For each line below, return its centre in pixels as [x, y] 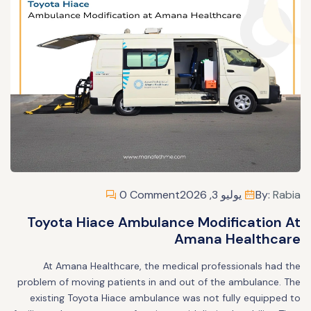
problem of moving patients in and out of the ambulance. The [159, 281]
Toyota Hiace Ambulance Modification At [164, 222]
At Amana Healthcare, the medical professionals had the [172, 266]
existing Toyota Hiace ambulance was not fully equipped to [165, 297]
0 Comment [148, 194]
